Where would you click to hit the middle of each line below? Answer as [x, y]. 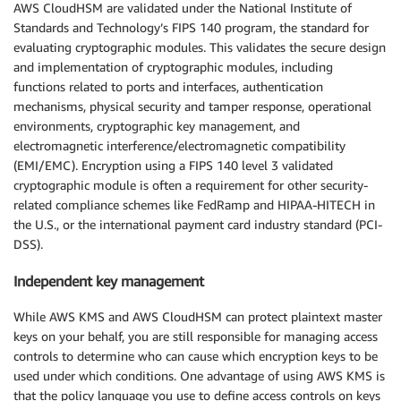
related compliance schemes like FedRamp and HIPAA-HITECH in [194, 205]
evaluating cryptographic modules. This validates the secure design [200, 47]
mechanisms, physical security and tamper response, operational [192, 107]
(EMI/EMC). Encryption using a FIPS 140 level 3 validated [173, 166]
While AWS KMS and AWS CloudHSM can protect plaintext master [198, 317]
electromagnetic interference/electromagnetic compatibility [179, 146]
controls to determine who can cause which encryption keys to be [196, 356]
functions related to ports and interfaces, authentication [168, 87]
